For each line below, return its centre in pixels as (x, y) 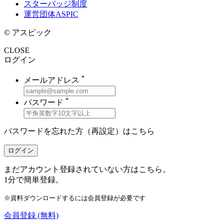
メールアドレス (53, 80)
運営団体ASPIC (51, 14)
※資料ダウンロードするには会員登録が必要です (75, 198)
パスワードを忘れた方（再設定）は (67, 131)
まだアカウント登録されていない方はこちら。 (87, 169)
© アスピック (28, 33)
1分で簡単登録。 (34, 180)
